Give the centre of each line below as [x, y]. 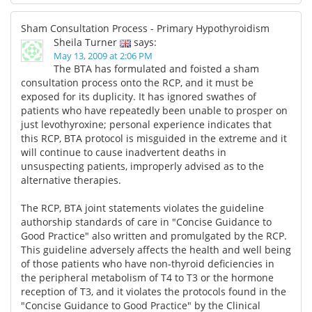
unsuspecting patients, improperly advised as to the [142, 166]
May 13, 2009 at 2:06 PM [103, 55]
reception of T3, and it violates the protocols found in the [154, 291]
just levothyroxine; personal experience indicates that [146, 124]
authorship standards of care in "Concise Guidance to [146, 221]
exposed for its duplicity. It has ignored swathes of [139, 96]
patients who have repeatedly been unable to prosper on [154, 110]
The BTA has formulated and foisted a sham [156, 68]
